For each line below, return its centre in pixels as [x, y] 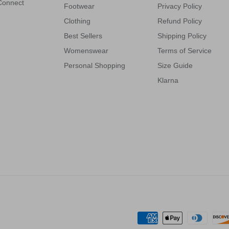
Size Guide [175, 65]
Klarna [168, 80]
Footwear [79, 6]
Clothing [77, 21]
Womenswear [86, 50]
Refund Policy [180, 21]
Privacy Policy [180, 6]
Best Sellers [83, 36]
